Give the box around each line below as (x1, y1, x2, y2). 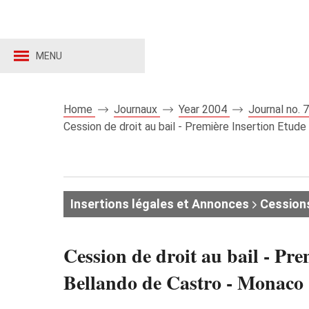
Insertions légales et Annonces (70, 197, 249, 211)
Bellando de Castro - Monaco (63, 268, 303, 297)
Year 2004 (179, 103, 230, 116)
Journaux (114, 103, 160, 116)
